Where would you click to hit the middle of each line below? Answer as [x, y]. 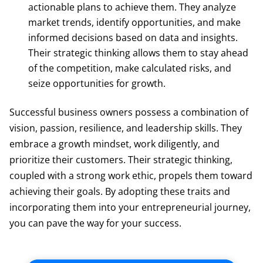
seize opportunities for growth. [97, 83]
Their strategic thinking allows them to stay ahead [138, 53]
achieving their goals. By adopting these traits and [120, 191]
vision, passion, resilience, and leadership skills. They [126, 128]
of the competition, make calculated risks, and [130, 68]
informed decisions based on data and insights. [133, 37]
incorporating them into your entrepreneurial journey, [130, 207]
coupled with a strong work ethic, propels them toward [131, 175]
